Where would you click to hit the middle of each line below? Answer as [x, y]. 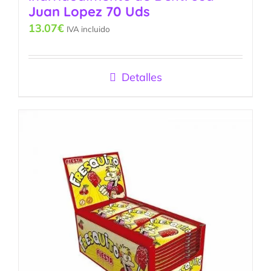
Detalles [142, 77]
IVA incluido [88, 29]
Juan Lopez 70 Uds [89, 12]
